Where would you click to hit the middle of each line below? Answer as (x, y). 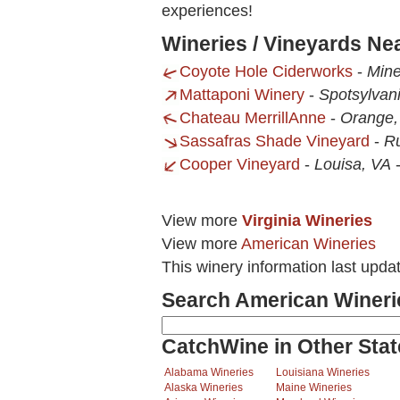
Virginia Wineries (307, 221)
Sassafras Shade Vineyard (275, 142)
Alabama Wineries (209, 373)
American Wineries (308, 244)
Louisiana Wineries (323, 373)
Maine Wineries (314, 388)
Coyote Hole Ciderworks (266, 72)
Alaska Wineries (204, 388)
